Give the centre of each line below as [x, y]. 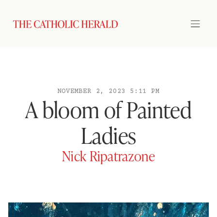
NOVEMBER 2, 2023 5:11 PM [108, 92]
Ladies [108, 135]
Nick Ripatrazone [108, 156]
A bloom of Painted [108, 109]
